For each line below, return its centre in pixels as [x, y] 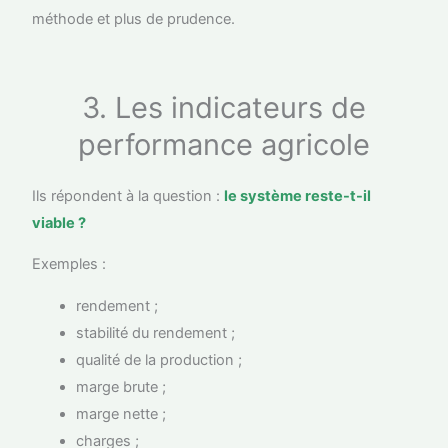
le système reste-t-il [298, 195]
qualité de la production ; [159, 359]
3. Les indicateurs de [224, 107]
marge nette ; [121, 413]
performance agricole [224, 144]
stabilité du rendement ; [156, 332]
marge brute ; [121, 386]
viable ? [59, 222]
